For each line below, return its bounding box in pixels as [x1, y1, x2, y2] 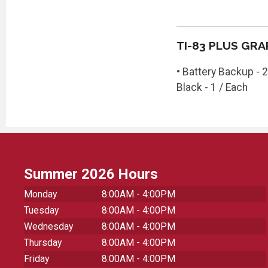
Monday [24, 188, 57, 200]
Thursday [24, 237, 62, 249]
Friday [24, 253, 50, 265]
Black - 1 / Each [176, 81, 248, 93]
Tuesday [24, 205, 59, 217]
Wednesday [24, 221, 74, 233]
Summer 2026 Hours [24, 166, 159, 183]
